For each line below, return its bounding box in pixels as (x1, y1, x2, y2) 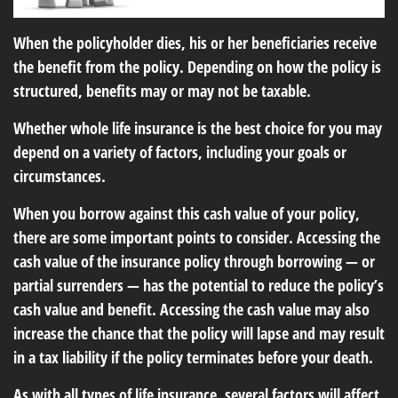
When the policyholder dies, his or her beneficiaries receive (13, 32, 377, 53)
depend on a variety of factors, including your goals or (13, 141, 346, 163)
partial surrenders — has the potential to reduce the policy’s (13, 275, 384, 296)
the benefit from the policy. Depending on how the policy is (13, 56, 381, 77)
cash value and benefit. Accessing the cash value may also (13, 298, 370, 320)
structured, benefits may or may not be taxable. (13, 80, 311, 101)
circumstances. (13, 165, 106, 187)
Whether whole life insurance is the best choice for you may (13, 117, 382, 139)
